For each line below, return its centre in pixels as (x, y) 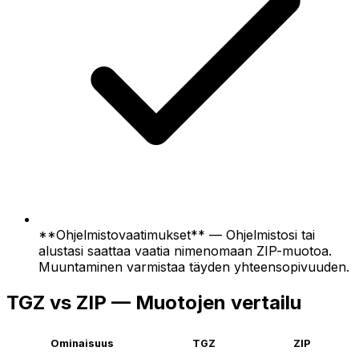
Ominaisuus (82, 344)
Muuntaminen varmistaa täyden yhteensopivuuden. (194, 266)
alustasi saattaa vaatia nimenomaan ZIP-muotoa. (185, 250)
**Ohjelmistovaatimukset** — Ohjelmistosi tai (177, 234)
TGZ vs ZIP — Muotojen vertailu (154, 302)
